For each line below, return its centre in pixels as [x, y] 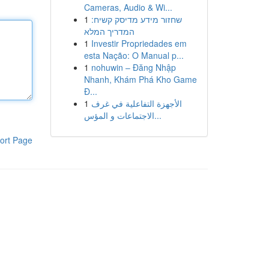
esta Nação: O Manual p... [134, 55]
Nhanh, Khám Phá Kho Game [140, 79]
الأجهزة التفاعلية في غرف [136, 103]
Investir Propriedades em [139, 43]
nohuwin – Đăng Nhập [133, 67]
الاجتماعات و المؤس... [158, 115]
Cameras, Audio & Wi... [128, 7]
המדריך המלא [109, 31]
